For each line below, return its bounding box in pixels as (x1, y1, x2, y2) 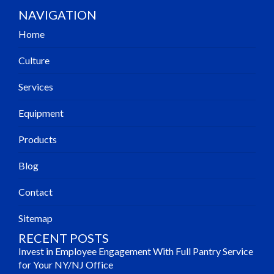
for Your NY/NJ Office (18, 259, 114, 271)
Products (18, 133, 57, 146)
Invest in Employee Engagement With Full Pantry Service (18, 245, 254, 257)
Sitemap (18, 212, 53, 224)
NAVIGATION (18, 7, 97, 23)
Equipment (18, 107, 64, 119)
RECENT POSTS (18, 231, 109, 246)
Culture (18, 54, 50, 67)
